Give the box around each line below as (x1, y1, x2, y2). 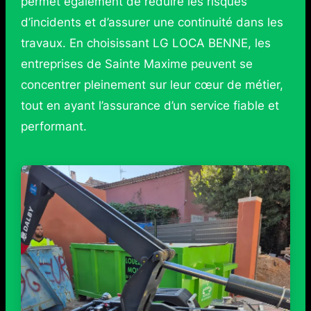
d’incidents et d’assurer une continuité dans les (20, 15, 283, 30)
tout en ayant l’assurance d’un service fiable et (20, 99, 279, 113)
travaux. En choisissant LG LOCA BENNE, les (20, 36, 271, 51)
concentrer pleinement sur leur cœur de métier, (20, 78, 283, 92)
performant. (20, 119, 87, 134)
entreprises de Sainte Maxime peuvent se (20, 57, 253, 72)
